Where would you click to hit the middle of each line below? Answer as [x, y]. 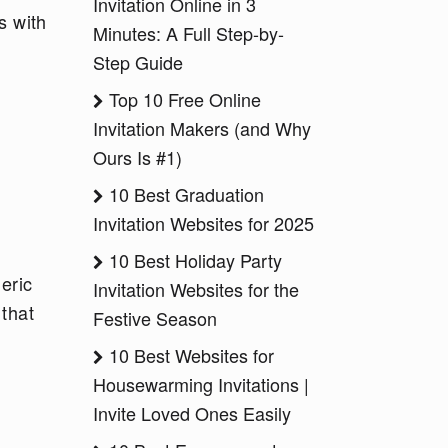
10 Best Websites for [189, 355]
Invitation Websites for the [196, 289]
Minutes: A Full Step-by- [188, 33]
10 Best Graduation [184, 194]
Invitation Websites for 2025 [203, 223]
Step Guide [138, 62]
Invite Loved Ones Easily [192, 413]
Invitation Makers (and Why [202, 128]
